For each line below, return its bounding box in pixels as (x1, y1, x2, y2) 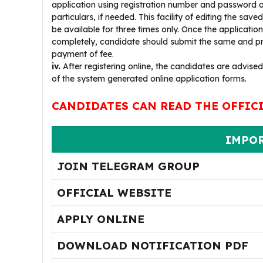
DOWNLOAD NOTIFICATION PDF (57, 238, 248, 252)
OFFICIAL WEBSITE (57, 186, 171, 200)
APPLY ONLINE (57, 212, 144, 226)
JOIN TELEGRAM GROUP (57, 159, 200, 173)
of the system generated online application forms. (52, 73, 247, 84)
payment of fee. (52, 49, 114, 59)
